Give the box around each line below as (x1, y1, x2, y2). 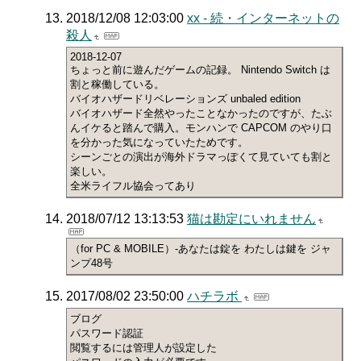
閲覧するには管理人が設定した (70, 342, 217, 355)
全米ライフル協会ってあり (70, 180, 196, 193)
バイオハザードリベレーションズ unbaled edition (70, 93, 301, 106)
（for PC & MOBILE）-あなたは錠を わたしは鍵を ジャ (70, 243, 331, 255)
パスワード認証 (70, 327, 143, 340)
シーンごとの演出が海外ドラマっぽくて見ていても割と (70, 151, 332, 164)
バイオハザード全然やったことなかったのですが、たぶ (70, 107, 332, 120)
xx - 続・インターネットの (187, 11, 339, 26)
